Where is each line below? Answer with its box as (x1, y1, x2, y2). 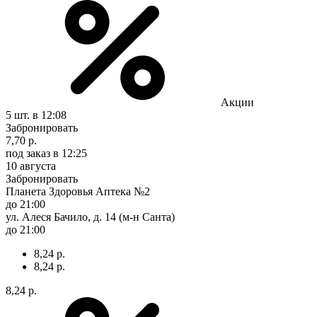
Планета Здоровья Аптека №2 (6, 185, 150, 197)
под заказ (6, 146, 50, 159)
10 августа (6, 159, 56, 172)
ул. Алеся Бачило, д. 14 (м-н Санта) (6, 210, 175, 223)
